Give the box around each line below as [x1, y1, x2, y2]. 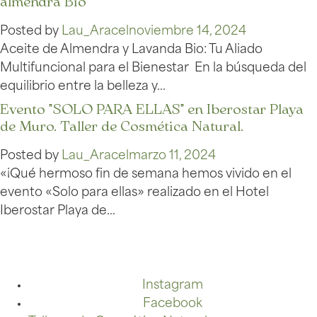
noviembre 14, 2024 [129, 25, 246, 38]
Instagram [142, 279, 203, 292]
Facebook [143, 298, 202, 311]
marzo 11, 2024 [129, 150, 216, 163]
